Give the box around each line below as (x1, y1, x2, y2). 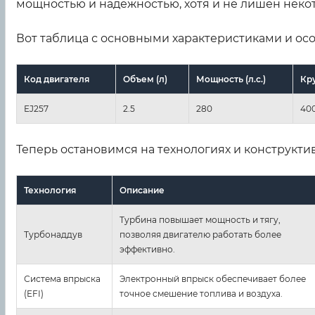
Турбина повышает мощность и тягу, (120, 214, 281, 226)
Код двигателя (24, 74, 89, 85)
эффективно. (120, 244, 175, 255)
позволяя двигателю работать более (120, 229, 281, 240)
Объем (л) (123, 74, 167, 85)
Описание (120, 185, 165, 196)
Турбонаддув (24, 229, 82, 240)
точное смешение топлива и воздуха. (120, 288, 283, 300)
